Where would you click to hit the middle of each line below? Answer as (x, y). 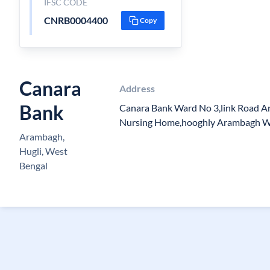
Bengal (33, 165)
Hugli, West (43, 151)
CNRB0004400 (76, 20)
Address (137, 88)
